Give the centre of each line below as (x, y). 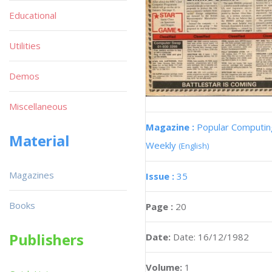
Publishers (46, 240)
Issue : (161, 176)
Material (39, 141)
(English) (194, 146)
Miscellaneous (38, 106)
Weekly (162, 145)
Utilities (25, 46)
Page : (161, 207)
